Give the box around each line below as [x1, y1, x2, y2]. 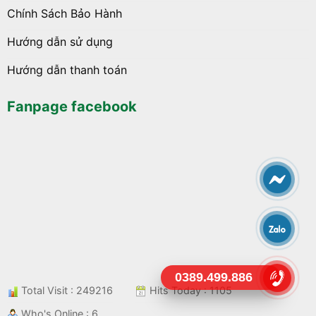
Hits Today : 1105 [146, 284, 232, 296]
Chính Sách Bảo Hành [6, 6, 122, 21]
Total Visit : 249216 [18, 284, 113, 296]
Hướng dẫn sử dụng [6, 35, 113, 49]
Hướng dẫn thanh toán [6, 63, 127, 78]
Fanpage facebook [6, 97, 137, 115]
